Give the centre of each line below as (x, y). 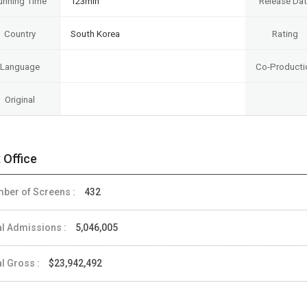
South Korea (95, 34)
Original (20, 99)
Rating (285, 34)
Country (20, 34)
